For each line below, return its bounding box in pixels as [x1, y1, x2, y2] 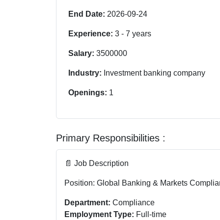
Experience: [68, 29, 115, 38]
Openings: [68, 88, 109, 97]
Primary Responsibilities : [56, 132, 165, 143]
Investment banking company [104, 68, 205, 77]
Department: [64, 198, 110, 207]
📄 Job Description [64, 159, 129, 167]
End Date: [68, 9, 107, 18]
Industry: [68, 68, 104, 77]
